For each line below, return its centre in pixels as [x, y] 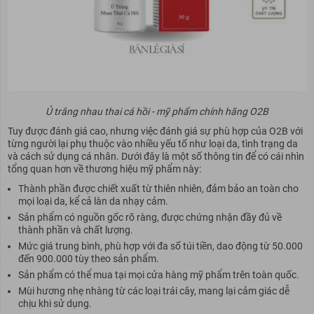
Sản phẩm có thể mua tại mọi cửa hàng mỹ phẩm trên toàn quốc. [158, 274]
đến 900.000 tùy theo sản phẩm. [88, 258]
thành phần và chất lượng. [75, 230]
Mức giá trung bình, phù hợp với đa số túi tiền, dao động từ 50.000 [160, 246]
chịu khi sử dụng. [55, 303]
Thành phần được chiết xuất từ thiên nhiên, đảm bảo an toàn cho [158, 188]
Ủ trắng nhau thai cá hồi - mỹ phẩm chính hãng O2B [157, 111]
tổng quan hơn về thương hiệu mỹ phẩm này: [104, 169]
